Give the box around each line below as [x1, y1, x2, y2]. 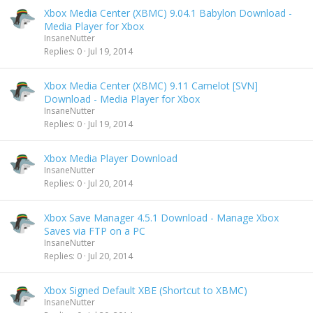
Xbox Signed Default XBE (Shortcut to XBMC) [44, 284, 247, 297]
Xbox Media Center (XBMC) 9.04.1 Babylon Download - [44, 6, 292, 20]
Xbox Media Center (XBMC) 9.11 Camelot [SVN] [44, 79, 258, 92]
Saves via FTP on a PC [44, 224, 145, 238]
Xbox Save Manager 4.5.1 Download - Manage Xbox [44, 211, 279, 224]
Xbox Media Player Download [44, 152, 177, 165]
